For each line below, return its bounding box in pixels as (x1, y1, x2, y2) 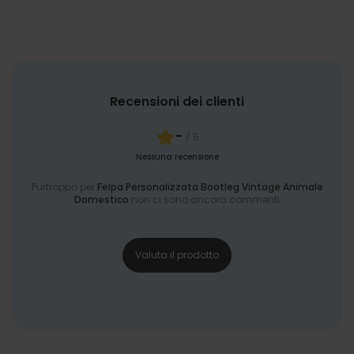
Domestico (74, 193, 129, 206)
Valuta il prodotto (135, 248, 219, 262)
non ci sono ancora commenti (129, 193, 280, 206)
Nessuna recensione (135, 151, 219, 163)
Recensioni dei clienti (110, 92, 244, 111)
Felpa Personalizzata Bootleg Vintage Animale (96, 180, 323, 194)
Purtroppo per (31, 180, 97, 194)
